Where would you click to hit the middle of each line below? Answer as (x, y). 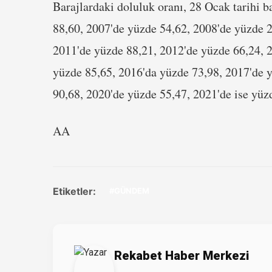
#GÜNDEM (129, 191)
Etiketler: (74, 191)
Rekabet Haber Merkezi (182, 256)
